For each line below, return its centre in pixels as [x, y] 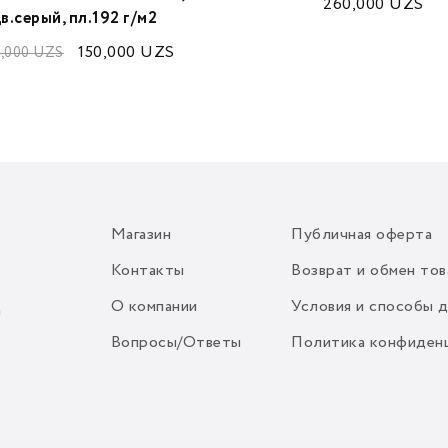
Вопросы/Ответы [176, 343]
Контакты [147, 271]
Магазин [141, 235]
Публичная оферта [362, 235]
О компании [154, 307]
